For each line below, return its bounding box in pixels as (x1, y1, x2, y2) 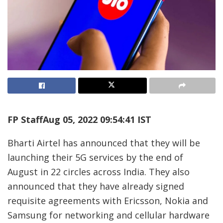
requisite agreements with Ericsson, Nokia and (7, 194, 208, 207)
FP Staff (7, 113, 43, 125)
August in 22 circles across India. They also (7, 165, 190, 178)
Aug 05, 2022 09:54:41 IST (43, 113, 151, 125)
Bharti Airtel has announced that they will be (7, 136, 200, 149)
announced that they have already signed (7, 180, 184, 192)
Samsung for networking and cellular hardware (7, 209, 210, 221)
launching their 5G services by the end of (7, 151, 183, 163)
